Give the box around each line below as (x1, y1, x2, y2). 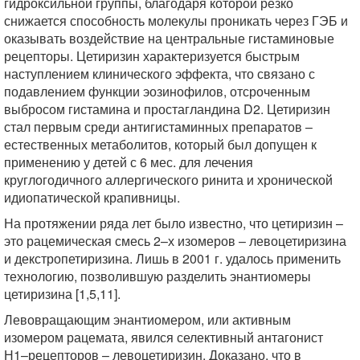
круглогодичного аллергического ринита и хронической (4, 170, 333, 189)
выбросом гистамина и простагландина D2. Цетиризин (4, 100, 330, 118)
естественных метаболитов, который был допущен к (4, 135, 317, 153)
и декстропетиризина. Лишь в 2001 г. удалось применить (4, 249, 341, 268)
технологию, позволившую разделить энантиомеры (4, 267, 311, 285)
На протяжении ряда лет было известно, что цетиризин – (4, 214, 343, 232)
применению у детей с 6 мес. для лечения (4, 153, 253, 171)
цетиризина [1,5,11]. (4, 284, 121, 303)
